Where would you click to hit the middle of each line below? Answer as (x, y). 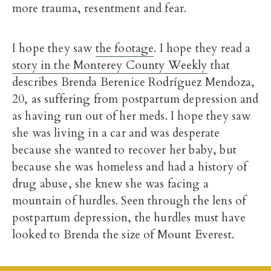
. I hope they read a (202, 48)
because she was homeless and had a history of (130, 167)
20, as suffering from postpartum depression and (135, 99)
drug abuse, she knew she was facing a (110, 184)
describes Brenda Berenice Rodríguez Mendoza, (134, 82)
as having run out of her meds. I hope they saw (132, 116)
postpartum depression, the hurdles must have (129, 218)
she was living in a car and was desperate (116, 133)
